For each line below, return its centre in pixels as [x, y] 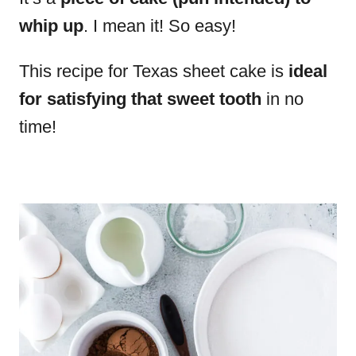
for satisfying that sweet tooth [143, 99]
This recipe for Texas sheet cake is [151, 71]
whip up [51, 26]
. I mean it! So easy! [160, 26]
